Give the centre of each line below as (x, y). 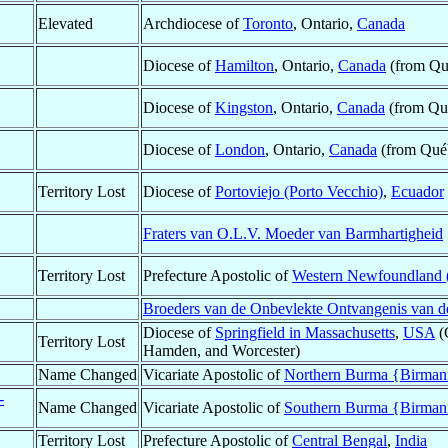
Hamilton (244, 66)
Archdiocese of (193, 24)
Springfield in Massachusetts (305, 333)
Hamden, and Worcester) (221, 351)
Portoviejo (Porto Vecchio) (299, 192)
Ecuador (417, 192)
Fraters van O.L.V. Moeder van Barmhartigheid (293, 234)
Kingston (244, 108)
